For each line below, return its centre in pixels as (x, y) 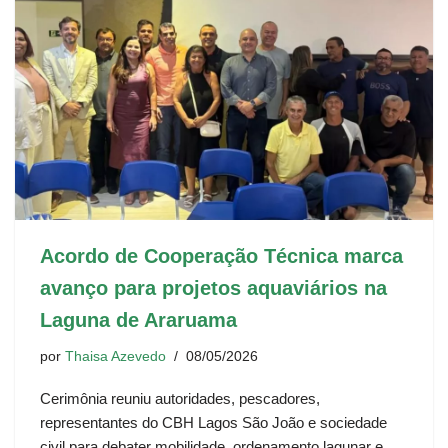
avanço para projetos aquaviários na (213, 288)
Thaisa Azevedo (115, 357)
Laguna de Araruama (138, 320)
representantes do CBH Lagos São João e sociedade (213, 423)
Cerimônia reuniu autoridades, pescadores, (180, 399)
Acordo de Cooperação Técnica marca (221, 256)
